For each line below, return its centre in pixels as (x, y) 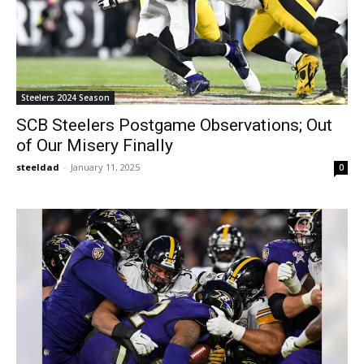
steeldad (38, 167)
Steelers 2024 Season (65, 97)
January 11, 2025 (105, 167)
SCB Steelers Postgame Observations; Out (174, 125)
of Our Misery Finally (95, 145)
